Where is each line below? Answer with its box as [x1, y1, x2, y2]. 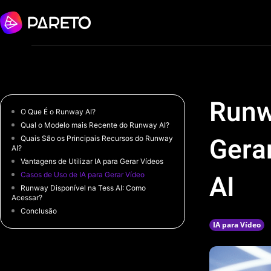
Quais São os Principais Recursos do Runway [21, 134, 174, 143]
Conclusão [21, 206, 57, 215]
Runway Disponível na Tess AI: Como [21, 183, 146, 192]
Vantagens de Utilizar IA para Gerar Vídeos [21, 157, 164, 166]
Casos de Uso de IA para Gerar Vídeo [21, 170, 145, 179]
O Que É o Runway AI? [21, 107, 96, 116]
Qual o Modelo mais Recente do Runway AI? [21, 120, 170, 129]
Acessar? [11, 193, 42, 202]
